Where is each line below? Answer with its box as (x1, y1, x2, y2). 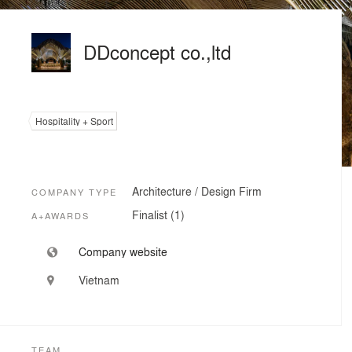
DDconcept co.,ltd (83, 38, 231, 65)
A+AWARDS (31, 209, 90, 222)
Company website (79, 244, 167, 259)
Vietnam (79, 272, 119, 288)
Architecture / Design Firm (132, 183, 262, 199)
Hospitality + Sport (35, 114, 113, 128)
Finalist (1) (132, 207, 185, 222)
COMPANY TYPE (31, 185, 117, 199)
